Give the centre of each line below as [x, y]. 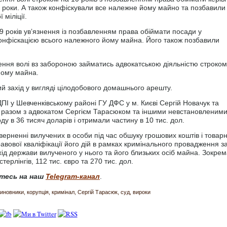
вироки [142, 192]
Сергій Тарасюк [98, 192]
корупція [38, 192]
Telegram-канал [73, 176]
